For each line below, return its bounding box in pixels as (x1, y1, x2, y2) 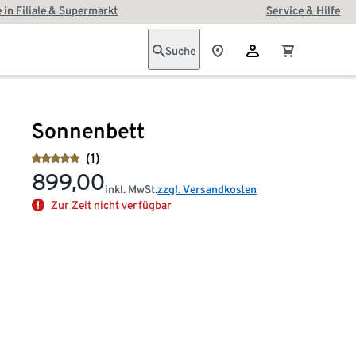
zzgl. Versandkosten (157, 183, 257, 195)
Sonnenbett (32, 118, 145, 143)
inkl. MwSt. (105, 183, 158, 195)
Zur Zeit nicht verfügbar (51, 199, 172, 211)
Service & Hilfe (265, 4, 340, 17)
